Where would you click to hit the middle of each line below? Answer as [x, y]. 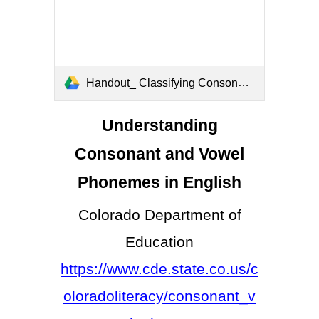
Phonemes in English [159, 183]
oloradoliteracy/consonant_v [159, 297]
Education [159, 242]
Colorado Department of [159, 215]
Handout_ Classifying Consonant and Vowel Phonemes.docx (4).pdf [162, 83]
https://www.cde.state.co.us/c [159, 270]
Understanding [159, 126]
